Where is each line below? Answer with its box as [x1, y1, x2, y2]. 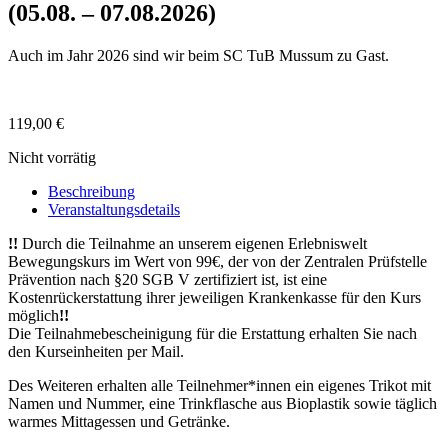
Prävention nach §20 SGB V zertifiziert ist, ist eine [8, 270, 327, 288]
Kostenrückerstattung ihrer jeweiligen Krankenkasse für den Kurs [8, 288, 421, 306]
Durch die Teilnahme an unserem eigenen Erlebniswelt [18, 234, 367, 252]
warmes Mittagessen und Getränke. [8, 412, 230, 430]
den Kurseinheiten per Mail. [8, 342, 184, 360]
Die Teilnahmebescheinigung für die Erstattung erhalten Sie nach [8, 324, 417, 342]
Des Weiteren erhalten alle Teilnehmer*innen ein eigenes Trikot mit [8, 376, 431, 394]
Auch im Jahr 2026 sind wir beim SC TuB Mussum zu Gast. [8, 46, 389, 64]
